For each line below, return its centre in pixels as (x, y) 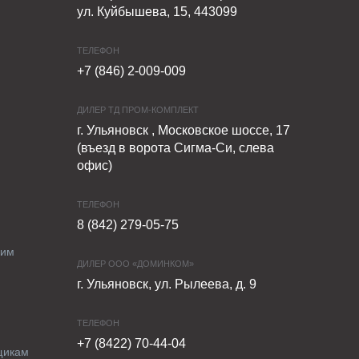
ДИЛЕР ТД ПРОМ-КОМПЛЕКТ (137, 110)
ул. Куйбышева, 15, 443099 (157, 12)
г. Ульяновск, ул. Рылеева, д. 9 (166, 284)
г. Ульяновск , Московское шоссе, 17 (183, 130)
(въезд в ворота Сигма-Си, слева (175, 148)
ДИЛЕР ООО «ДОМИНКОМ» (135, 264)
